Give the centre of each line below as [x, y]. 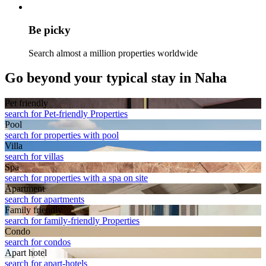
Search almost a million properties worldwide [113, 53]
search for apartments [45, 199]
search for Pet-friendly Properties [66, 114]
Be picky [50, 30]
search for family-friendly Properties [72, 221]
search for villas [34, 157]
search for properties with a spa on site [76, 178]
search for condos [38, 242]
